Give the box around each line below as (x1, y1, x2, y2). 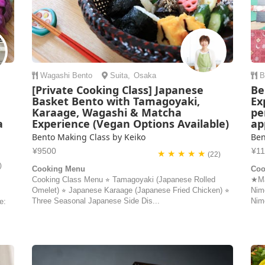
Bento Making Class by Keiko (31, 131, 146, 143)
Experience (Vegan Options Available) (31, 117, 229, 131)
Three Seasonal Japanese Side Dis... (31, 196, 160, 205)
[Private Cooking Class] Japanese (31, 83, 203, 97)
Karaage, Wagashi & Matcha (31, 105, 182, 119)
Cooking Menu (31, 164, 85, 173)
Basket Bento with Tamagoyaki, (31, 94, 200, 108)
